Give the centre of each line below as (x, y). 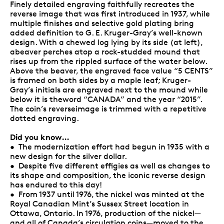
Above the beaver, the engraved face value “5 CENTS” (111, 70)
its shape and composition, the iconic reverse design (108, 175)
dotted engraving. (44, 118)
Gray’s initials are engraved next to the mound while (109, 89)
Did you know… (40, 137)
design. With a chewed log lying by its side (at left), (106, 42)
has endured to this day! (56, 184)
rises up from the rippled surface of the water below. (108, 61)
